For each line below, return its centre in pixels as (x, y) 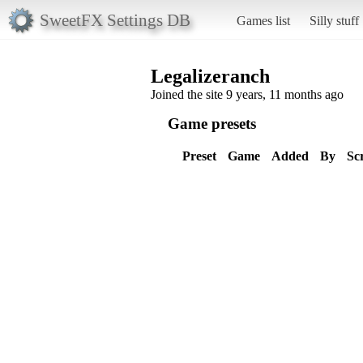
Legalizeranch (210, 76)
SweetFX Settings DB (115, 19)
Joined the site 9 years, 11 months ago (247, 94)
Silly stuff (334, 20)
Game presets (212, 123)
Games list (263, 20)
